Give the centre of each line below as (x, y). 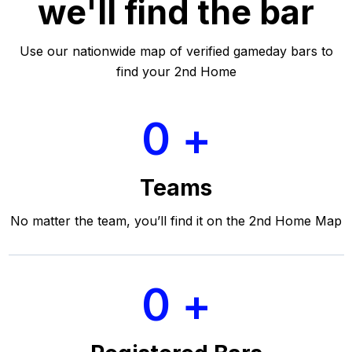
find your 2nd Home (176, 71)
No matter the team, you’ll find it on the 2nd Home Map (176, 220)
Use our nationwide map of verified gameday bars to (176, 51)
